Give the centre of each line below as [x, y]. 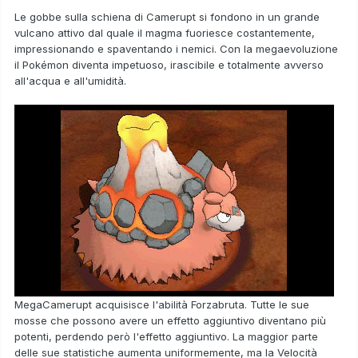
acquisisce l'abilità [141, 304]
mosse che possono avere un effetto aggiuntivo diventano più [170, 320]
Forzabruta [218, 304]
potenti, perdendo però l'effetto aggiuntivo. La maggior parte [166, 336]
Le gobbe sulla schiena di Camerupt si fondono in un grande [167, 16]
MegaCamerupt [53, 304]
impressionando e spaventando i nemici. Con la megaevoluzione [176, 48]
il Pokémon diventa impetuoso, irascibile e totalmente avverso [169, 64]
